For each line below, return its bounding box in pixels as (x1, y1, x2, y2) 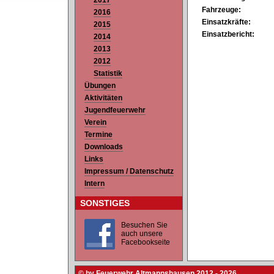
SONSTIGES (80, 198, 130, 209)
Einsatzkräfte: (202, 18, 251, 27)
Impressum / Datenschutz (84, 167, 174, 176)
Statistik (94, 69, 122, 78)
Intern (84, 179, 105, 188)
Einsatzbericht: (202, 30, 254, 39)
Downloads (84, 143, 123, 152)
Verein (84, 118, 106, 127)
